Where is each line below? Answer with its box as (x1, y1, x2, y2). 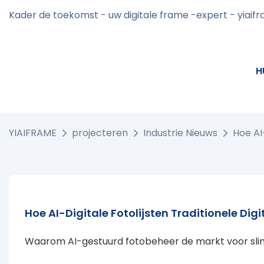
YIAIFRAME (9, 126, 57, 140)
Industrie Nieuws (143, 126, 217, 140)
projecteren (72, 126, 128, 140)
